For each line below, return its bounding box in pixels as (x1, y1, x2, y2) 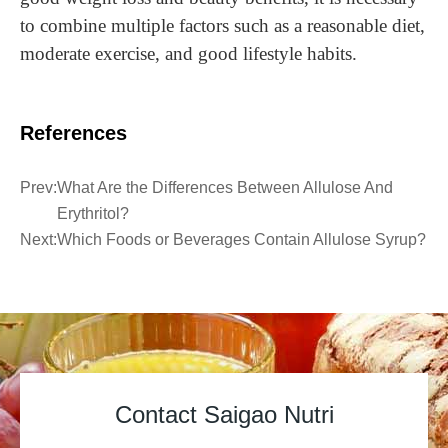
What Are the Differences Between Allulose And (57, 179, 393, 196)
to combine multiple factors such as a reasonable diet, (20, 15, 425, 36)
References (20, 122, 127, 144)
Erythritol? (57, 205, 129, 222)
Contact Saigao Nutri (114, 401, 334, 428)
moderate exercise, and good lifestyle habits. (20, 43, 357, 64)
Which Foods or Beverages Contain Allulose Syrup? (57, 231, 426, 248)
